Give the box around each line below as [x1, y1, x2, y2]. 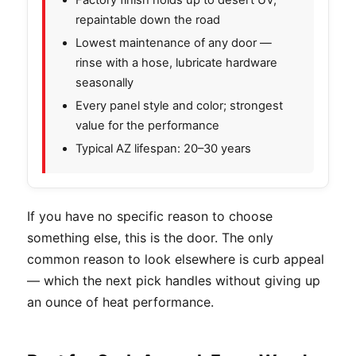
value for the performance [75, 118, 219, 133]
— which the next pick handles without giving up [27, 272, 320, 288]
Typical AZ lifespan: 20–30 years [75, 141, 251, 156]
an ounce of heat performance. [27, 293, 214, 310]
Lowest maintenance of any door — [75, 35, 272, 50]
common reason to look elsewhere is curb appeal [27, 250, 324, 267]
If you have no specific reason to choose [27, 207, 273, 224]
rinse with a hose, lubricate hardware [75, 55, 277, 70]
